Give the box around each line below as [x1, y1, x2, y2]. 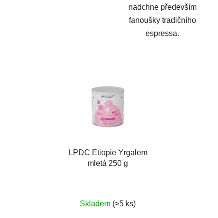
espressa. [145, 29, 179, 38]
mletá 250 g [88, 159, 128, 168]
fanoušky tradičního [128, 16, 196, 25]
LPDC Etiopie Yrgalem [68, 148, 147, 157]
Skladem [80, 200, 112, 208]
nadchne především [128, 3, 197, 12]
